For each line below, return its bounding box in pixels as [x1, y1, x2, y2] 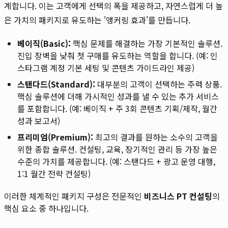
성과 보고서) [17, 114, 60, 127]
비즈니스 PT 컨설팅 [144, 189, 212, 202]
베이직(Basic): [17, 37, 71, 49]
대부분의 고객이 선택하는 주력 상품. [95, 77, 222, 90]
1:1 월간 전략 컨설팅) [17, 167, 91, 180]
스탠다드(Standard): [17, 77, 95, 90]
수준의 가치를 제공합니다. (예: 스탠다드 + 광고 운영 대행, [17, 155, 215, 167]
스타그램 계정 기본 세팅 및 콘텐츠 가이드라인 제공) [17, 61, 194, 74]
